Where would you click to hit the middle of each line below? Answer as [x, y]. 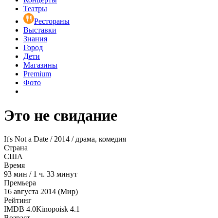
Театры [35, 9]
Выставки [40, 30]
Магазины [40, 65]
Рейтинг [18, 200]
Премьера [20, 183]
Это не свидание [61, 115]
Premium [37, 74]
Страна [16, 148]
